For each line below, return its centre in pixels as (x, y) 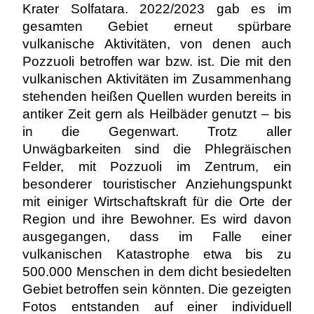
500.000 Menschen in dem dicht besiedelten (157, 272)
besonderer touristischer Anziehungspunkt (157, 184)
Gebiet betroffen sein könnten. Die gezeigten (157, 289)
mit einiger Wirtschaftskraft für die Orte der (157, 202)
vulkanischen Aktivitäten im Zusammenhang (157, 79)
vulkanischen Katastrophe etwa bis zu (157, 254)
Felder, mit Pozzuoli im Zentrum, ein (157, 166)
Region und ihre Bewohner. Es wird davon (157, 219)
